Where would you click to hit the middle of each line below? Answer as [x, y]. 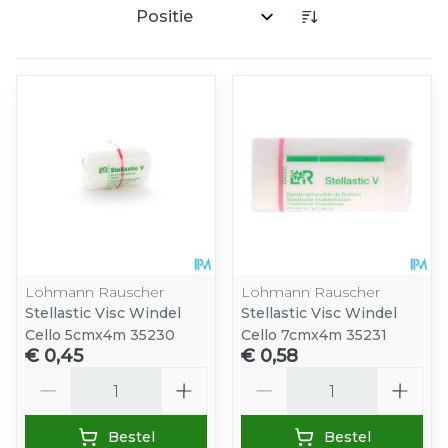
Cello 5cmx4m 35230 [100, 335]
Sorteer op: [171, 25]
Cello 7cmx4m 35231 [314, 335]
